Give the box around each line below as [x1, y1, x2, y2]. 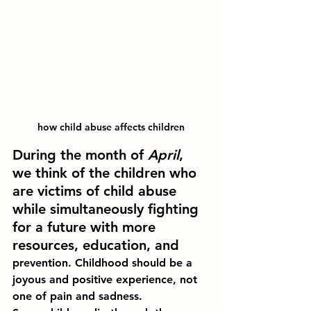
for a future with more [12, 219, 160, 235]
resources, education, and [12, 237, 183, 253]
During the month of [12, 146, 148, 163]
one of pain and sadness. [12, 289, 142, 303]
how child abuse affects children [37, 121, 185, 133]
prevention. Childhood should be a [12, 256, 196, 269]
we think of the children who [12, 165, 201, 181]
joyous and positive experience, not [12, 273, 201, 286]
